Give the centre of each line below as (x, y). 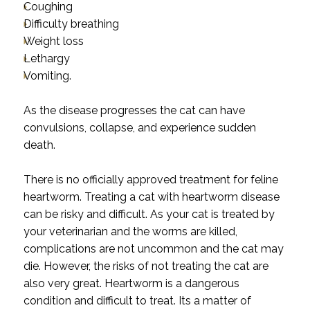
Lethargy (46, 59)
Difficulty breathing (71, 24)
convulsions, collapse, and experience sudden (139, 128)
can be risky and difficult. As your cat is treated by (149, 215)
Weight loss (53, 42)
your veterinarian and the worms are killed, (130, 232)
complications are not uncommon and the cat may (153, 249)
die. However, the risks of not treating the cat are (146, 266)
